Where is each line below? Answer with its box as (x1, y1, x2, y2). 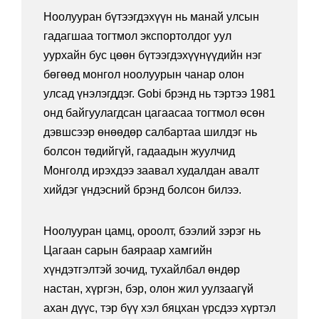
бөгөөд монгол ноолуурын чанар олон (43, 68, 244, 81)
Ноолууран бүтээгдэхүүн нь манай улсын (43, 11, 259, 23)
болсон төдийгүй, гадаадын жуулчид (43, 145, 235, 158)
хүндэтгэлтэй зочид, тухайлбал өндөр (43, 263, 240, 276)
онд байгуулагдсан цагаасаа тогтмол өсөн (43, 107, 265, 120)
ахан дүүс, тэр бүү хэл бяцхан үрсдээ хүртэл (43, 302, 276, 315)
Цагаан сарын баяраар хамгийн (43, 244, 212, 257)
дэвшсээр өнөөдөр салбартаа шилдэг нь (43, 126, 257, 139)
